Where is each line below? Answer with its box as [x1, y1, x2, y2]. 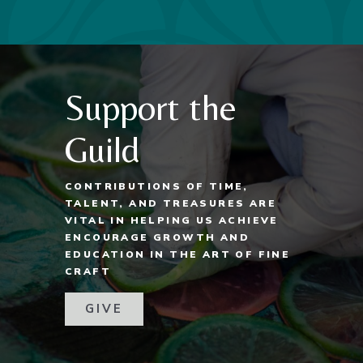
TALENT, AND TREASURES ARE [65, 197, 276, 211]
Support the [65, 87, 237, 129]
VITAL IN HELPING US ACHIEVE [65, 214, 279, 228]
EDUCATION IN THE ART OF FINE [65, 248, 291, 262]
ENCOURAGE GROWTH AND [65, 231, 250, 245]
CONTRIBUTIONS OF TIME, [65, 180, 249, 194]
